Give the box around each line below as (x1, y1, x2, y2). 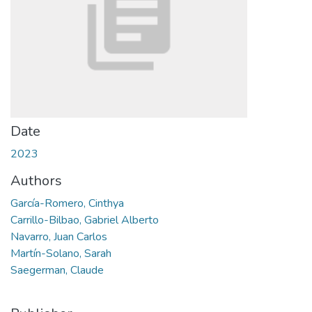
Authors (10, 171, 62, 190)
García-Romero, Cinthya (10, 196, 124, 211)
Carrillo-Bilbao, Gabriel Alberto (10, 212, 159, 228)
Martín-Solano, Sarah (10, 246, 111, 261)
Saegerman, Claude (10, 263, 104, 278)
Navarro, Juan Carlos (10, 229, 107, 244)
